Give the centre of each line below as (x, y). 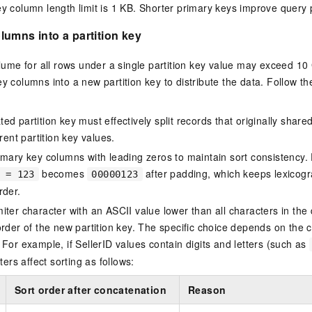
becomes (63, 173)
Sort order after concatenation (91, 289)
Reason (207, 289)
